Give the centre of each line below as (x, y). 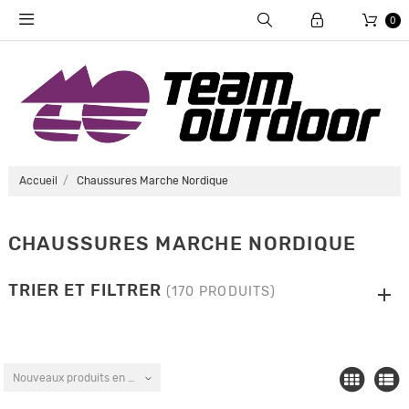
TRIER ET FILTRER (87, 291)
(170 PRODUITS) (221, 292)
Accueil (38, 181)
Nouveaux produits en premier (91, 378)
